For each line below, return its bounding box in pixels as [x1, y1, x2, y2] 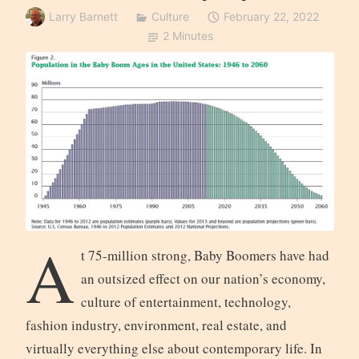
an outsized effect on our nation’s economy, [81, 269, 325, 288]
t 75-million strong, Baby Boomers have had [81, 246, 329, 265]
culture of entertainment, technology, [81, 292, 291, 312]
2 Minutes [162, 29, 213, 43]
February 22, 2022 [223, 10, 319, 24]
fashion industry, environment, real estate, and [25, 316, 287, 335]
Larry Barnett [48, 10, 118, 24]
